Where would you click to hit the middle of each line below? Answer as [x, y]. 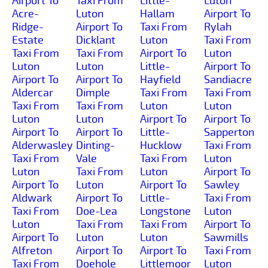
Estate [28, 40]
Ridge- [28, 27]
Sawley [222, 185]
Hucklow [161, 145]
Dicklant [96, 40]
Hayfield [160, 79]
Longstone [165, 211]
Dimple [93, 92]
